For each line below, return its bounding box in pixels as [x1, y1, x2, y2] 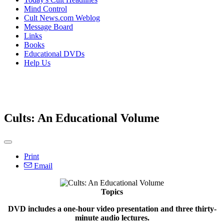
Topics [101, 187, 123, 196]
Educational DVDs [24, 49, 84, 58]
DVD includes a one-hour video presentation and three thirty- [7, 204, 216, 213]
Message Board [24, 22, 73, 31]
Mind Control [24, 4, 67, 13]
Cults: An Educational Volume [4, 111, 159, 124]
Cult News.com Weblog [24, 13, 100, 22]
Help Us [24, 58, 50, 67]
